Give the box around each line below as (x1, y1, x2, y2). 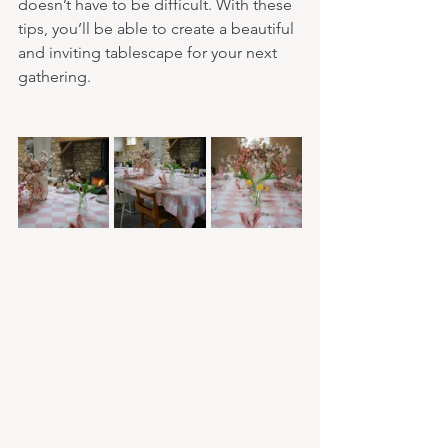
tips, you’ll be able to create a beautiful (18, 18, 298, 38)
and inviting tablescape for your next (18, 42, 281, 62)
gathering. (18, 66, 91, 86)
